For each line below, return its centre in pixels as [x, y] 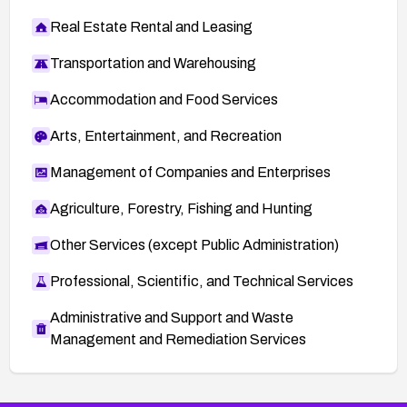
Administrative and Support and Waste [172, 317]
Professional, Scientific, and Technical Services [202, 281]
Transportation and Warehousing [153, 63]
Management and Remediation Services [178, 339]
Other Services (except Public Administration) [194, 244]
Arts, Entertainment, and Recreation [166, 135]
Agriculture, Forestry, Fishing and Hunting [181, 208]
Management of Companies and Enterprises [190, 172]
